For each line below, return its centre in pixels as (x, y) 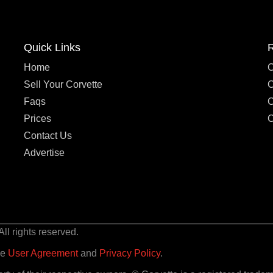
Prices (37, 119)
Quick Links (52, 48)
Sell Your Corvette (63, 85)
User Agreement (43, 253)
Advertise (44, 153)
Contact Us (48, 136)
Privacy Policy (130, 253)
